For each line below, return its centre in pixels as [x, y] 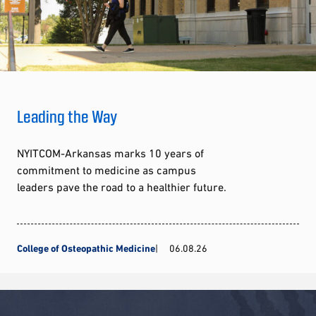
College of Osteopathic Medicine [86, 249]
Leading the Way [67, 116]
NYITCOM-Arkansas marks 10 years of [110, 153]
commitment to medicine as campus [107, 170]
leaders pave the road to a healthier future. [122, 187]
